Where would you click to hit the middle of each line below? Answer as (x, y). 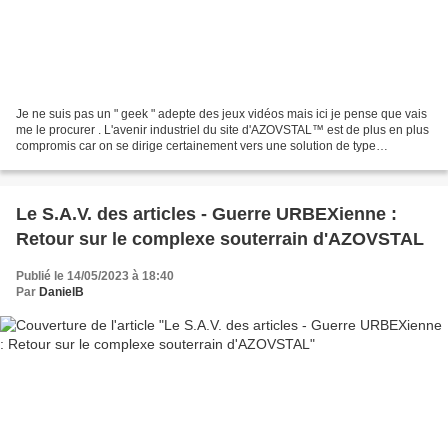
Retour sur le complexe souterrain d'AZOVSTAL (220, 238)
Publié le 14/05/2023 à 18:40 (95, 275)
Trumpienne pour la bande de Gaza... (117, 161)
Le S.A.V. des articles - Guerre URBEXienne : (206, 213)
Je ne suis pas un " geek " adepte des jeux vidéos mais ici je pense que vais (221, 113)
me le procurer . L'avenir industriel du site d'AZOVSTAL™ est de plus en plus (222, 129)
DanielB (61, 291)
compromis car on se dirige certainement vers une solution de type (196, 145)
